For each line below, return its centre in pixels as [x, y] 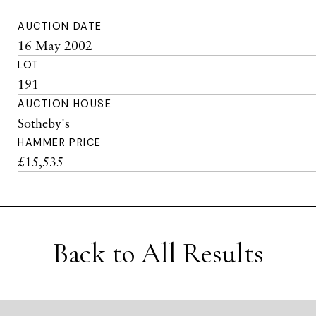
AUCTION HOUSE [65, 104]
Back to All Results [158, 253]
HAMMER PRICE [60, 142]
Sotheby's [44, 123]
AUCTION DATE [60, 26]
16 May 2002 [55, 45]
